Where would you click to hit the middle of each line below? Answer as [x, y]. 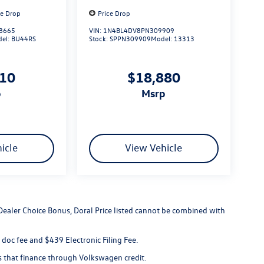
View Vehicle [154, 148]
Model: [162, 38]
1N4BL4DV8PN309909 [138, 30]
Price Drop [114, 13]
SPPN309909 [130, 38]
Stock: [99, 38]
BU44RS [24, 38]
